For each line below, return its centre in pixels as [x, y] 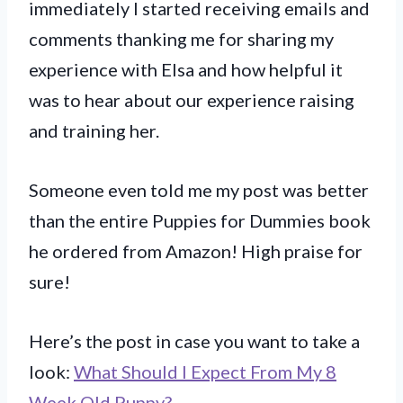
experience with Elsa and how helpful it [186, 69]
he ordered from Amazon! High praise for [196, 251]
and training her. [94, 130]
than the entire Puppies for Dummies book [200, 220]
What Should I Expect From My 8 [205, 371]
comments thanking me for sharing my [181, 38]
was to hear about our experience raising [192, 99]
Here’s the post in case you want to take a [194, 340]
